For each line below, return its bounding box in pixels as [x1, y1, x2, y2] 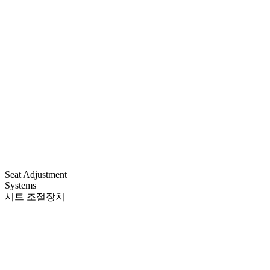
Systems [5, 180, 36, 190]
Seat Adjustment [5, 169, 67, 180]
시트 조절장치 [5, 191, 65, 202]
